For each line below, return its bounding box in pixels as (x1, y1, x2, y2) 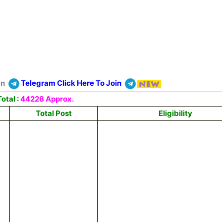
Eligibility (159, 109, 192, 118)
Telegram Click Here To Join (20, 78, 121, 88)
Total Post (35, 109, 72, 118)
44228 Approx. (18, 94, 74, 104)
